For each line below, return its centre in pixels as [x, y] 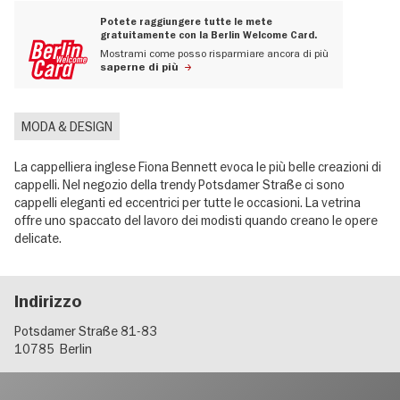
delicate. [41, 239]
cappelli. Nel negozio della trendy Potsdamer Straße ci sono [179, 185]
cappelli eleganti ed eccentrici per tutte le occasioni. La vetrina [187, 203]
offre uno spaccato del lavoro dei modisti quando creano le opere [196, 221]
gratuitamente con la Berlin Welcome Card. [208, 36]
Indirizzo [48, 302]
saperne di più [139, 67]
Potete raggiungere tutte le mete [186, 22]
